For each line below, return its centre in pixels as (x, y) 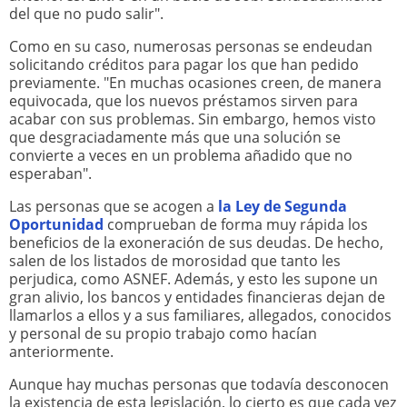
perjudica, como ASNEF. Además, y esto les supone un (194, 278)
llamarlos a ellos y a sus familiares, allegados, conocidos (200, 315)
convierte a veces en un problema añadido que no (181, 156)
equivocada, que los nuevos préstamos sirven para (184, 101)
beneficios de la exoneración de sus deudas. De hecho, (196, 242)
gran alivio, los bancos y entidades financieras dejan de (197, 297)
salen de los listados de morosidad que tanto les (175, 260)
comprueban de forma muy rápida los (236, 224)
